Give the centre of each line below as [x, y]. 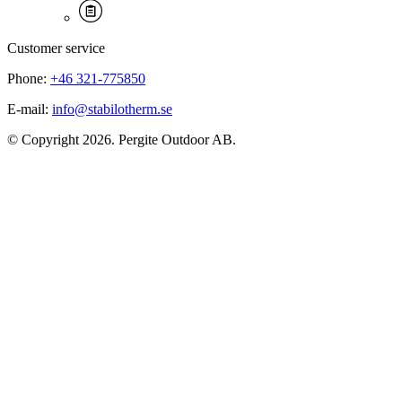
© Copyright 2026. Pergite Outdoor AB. [122, 140]
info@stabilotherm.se [112, 109]
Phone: [29, 79]
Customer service [56, 48]
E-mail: [30, 109]
